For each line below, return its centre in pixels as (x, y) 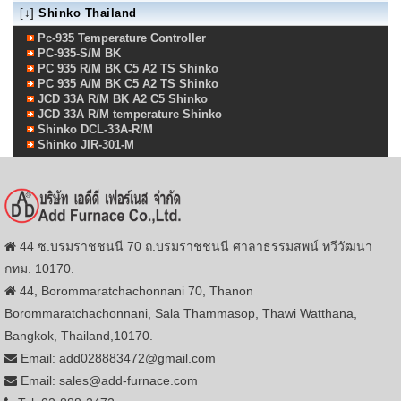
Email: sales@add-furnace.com (107, 381)
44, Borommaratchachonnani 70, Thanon (135, 291)
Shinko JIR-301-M (86, 145)
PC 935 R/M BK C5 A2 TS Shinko (128, 69)
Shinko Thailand (88, 13)
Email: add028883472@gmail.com (116, 358)
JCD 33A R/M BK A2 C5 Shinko (123, 99)
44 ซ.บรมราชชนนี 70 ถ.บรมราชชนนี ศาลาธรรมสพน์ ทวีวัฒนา (194, 247)
